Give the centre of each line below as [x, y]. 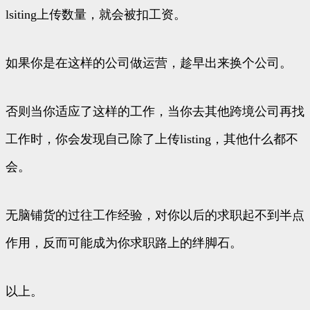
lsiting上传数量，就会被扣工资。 [96, 15]
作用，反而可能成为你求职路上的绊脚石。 [124, 243]
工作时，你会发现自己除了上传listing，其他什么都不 [152, 139]
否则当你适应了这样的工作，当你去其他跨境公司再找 [155, 112]
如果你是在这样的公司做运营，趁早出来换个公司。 [149, 63]
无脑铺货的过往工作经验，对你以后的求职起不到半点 [155, 216]
